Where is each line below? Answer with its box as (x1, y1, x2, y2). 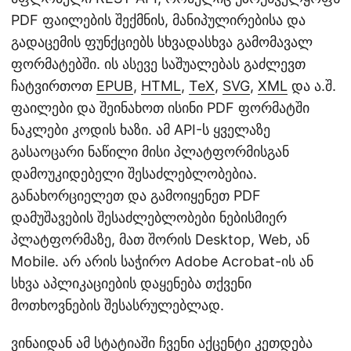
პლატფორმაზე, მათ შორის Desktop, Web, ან (11, 230, 309, 248)
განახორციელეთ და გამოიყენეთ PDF (11, 186, 261, 204)
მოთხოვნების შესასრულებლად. (11, 296, 224, 313)
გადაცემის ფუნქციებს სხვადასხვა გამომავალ (11, 33, 313, 50)
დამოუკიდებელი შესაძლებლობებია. (11, 165, 257, 182)
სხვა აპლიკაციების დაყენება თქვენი (11, 274, 251, 291)
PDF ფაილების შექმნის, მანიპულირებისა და (11, 11, 306, 28)
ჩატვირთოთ (11, 77, 96, 94)
